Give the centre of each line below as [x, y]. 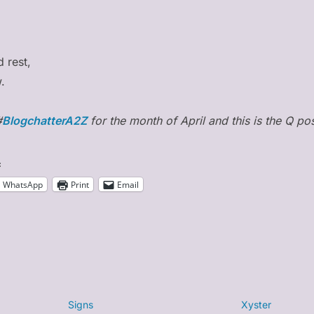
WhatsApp [23, 184]
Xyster [256, 305]
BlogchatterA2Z [45, 121]
